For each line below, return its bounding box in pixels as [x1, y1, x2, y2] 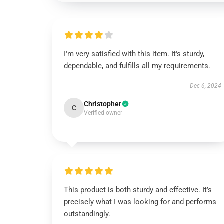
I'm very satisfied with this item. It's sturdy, [64, 49, 204, 58]
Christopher [84, 100, 121, 108]
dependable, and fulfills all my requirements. [64, 61, 210, 70]
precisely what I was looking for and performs [64, 197, 216, 206]
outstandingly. [64, 209, 110, 218]
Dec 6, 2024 [189, 82, 221, 89]
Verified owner [84, 109, 122, 116]
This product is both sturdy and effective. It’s [64, 185, 212, 194]
